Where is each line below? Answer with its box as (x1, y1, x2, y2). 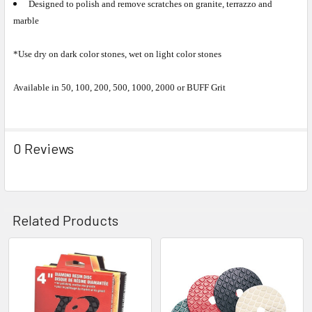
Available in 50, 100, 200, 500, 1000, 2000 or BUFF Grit (13, 82, 226, 93)
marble (13, 15, 39, 26)
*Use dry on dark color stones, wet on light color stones (13, 49, 221, 60)
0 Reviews (13, 140, 74, 157)
